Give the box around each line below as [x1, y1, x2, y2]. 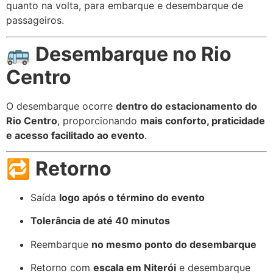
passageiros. [6, 14, 64, 27]
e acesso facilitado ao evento [6, 129, 144, 141]
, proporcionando [57, 114, 140, 127]
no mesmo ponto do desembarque [91, 238, 257, 250]
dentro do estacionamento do [116, 99, 257, 112]
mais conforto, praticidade [140, 114, 265, 127]
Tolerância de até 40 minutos [30, 214, 170, 227]
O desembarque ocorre [6, 99, 116, 112]
